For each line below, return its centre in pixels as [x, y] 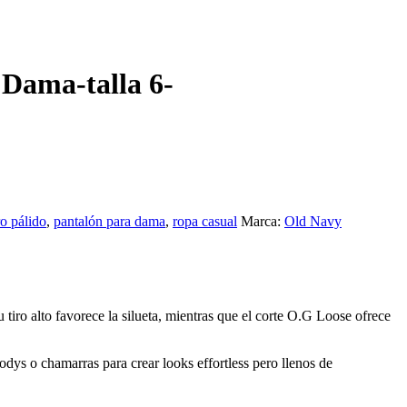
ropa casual [205, 221]
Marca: [263, 221]
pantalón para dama [109, 221]
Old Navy [313, 221]
